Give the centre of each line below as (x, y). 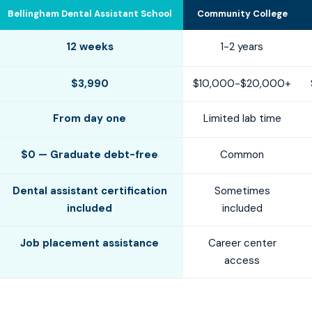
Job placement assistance (89, 243)
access (242, 260)
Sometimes (242, 191)
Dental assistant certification (89, 191)
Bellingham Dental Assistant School (89, 14)
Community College (242, 14)
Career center (242, 243)
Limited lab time (242, 118)
